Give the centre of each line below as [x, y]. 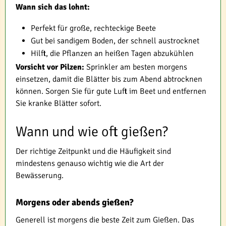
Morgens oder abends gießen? [75, 202]
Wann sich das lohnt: [53, 7]
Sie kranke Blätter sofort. [59, 103]
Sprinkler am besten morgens [136, 67]
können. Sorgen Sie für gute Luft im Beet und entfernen [111, 91]
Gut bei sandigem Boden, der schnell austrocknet [115, 41]
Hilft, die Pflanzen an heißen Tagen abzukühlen [112, 53]
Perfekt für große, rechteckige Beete [93, 28]
